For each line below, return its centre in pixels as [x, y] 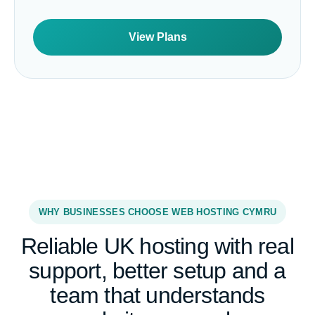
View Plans [157, 37]
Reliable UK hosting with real [157, 246]
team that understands [157, 295]
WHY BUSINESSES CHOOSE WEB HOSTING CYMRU [157, 212]
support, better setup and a [157, 271]
